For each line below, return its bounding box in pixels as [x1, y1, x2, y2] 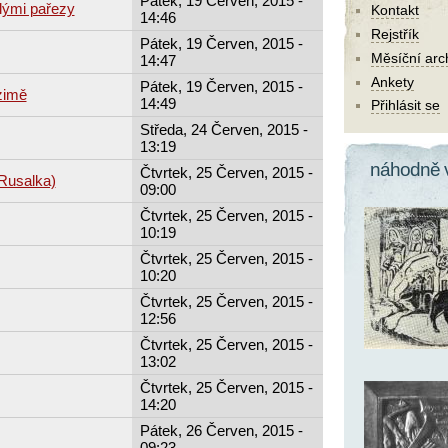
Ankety [371, 73, 414, 90]
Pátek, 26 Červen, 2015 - [139, 421, 303, 439]
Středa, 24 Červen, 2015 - [139, 120, 308, 138]
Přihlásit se [371, 97, 440, 114]
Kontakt [371, 2, 419, 19]
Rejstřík [371, 26, 419, 43]
